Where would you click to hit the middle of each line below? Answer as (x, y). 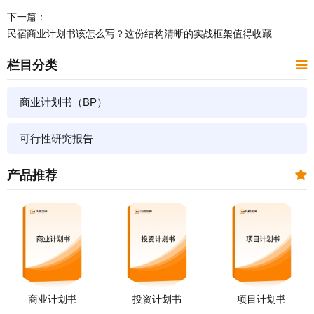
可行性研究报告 (56, 139)
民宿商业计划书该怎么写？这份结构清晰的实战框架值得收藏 (139, 34)
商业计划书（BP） (63, 102)
